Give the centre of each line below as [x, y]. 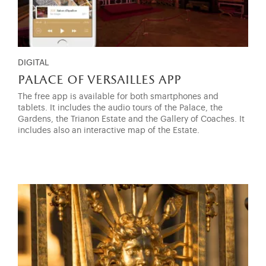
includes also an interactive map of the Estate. [109, 130]
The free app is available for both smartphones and [118, 96]
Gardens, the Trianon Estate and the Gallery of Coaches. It [131, 119]
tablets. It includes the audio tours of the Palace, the [120, 108]
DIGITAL [33, 63]
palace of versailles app [99, 80]
